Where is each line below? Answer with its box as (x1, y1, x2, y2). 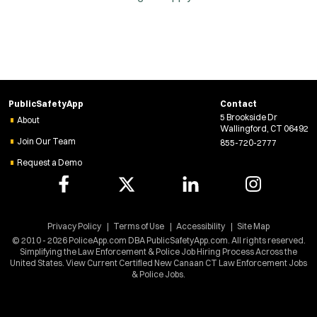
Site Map (237, 220, 270, 231)
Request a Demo (17, 156, 82, 168)
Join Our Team (17, 135, 76, 146)
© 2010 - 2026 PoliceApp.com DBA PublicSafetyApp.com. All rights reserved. (11, 234, 306, 246)
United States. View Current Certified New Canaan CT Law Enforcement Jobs (10, 257, 307, 268)
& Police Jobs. (132, 268, 185, 279)
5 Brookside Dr (220, 111, 277, 122)
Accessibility (176, 220, 225, 231)
